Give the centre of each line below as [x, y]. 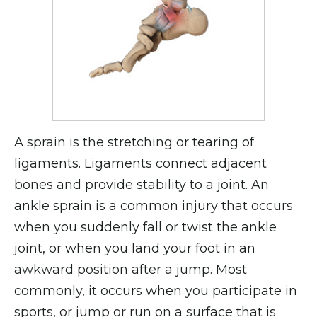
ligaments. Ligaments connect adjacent [140, 163]
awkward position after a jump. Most [131, 269]
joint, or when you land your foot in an [135, 248]
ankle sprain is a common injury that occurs [154, 206]
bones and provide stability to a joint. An [142, 184]
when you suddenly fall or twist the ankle [145, 227]
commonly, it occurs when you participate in [156, 290]
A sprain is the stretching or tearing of [134, 142]
